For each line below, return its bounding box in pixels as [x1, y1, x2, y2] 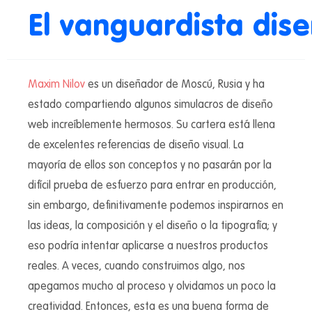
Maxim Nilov [28, 79, 85, 91]
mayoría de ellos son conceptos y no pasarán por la [28, 159, 272, 171]
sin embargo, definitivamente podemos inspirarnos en [28, 200, 283, 212]
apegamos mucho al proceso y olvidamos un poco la [28, 281, 276, 292]
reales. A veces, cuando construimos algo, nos [28, 260, 245, 272]
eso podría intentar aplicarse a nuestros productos [28, 240, 268, 252]
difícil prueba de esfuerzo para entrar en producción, [28, 180, 276, 192]
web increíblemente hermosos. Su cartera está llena [28, 119, 275, 131]
